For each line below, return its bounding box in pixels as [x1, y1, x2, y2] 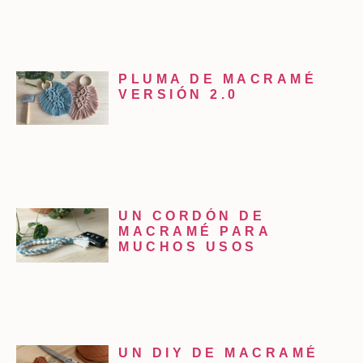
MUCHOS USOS [118, 240, 258, 254]
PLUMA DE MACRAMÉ [118, 71, 318, 86]
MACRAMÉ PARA [118, 224, 271, 239]
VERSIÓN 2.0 [118, 87, 239, 101]
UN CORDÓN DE [118, 209, 266, 224]
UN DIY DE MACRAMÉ [118, 346, 319, 361]
